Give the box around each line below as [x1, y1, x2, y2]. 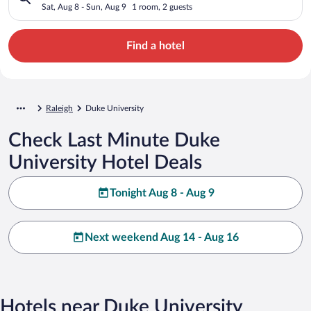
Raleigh [46, 103, 73, 112]
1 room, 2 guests [132, 2, 192, 11]
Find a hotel [126, 40, 185, 51]
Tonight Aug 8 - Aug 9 [109, 187, 215, 199]
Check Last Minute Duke [8, 130, 220, 150]
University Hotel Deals [8, 152, 202, 172]
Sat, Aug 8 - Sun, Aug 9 [42, 2, 126, 11]
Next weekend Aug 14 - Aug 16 [85, 231, 239, 243]
